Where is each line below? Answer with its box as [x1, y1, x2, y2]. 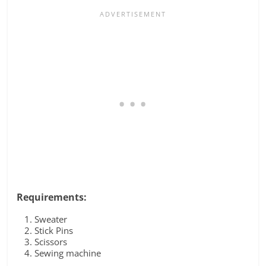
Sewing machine [34, 246, 102, 259]
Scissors [34, 235, 68, 248]
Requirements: [17, 190, 87, 204]
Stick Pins [34, 224, 74, 236]
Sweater [34, 213, 68, 225]
